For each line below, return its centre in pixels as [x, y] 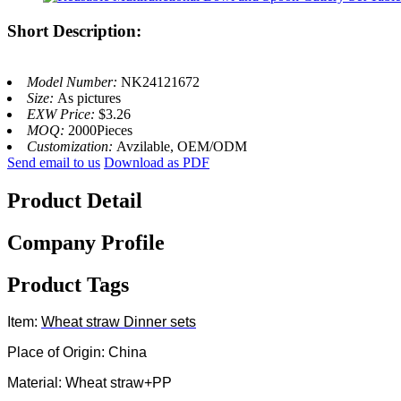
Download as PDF [157, 162]
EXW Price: [63, 114]
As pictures [89, 98]
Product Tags [68, 284]
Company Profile [86, 242]
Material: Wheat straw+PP [90, 383]
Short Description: [74, 31]
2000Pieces [100, 130]
